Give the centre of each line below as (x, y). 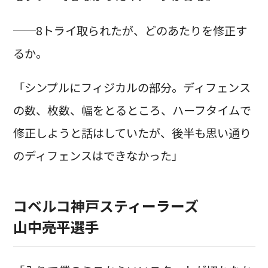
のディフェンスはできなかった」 (98, 155)
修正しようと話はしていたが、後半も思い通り (132, 133)
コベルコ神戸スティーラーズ (106, 206)
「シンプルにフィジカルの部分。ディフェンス (132, 87)
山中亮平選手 (56, 227)
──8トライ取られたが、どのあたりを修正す (130, 30)
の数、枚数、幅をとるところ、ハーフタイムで (132, 110)
